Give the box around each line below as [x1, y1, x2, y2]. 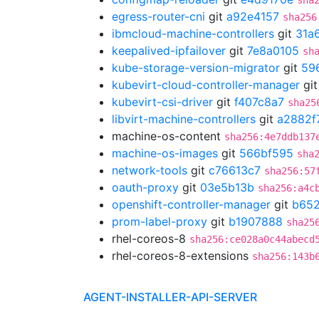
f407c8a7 [234, 95, 284, 109]
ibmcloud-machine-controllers [112, 26, 274, 41]
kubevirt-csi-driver [112, 95, 213, 109]
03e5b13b [200, 180, 254, 194]
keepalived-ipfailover [112, 43, 226, 58]
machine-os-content [112, 129, 224, 143]
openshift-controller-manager [112, 197, 271, 211]
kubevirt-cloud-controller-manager [112, 78, 300, 92]
